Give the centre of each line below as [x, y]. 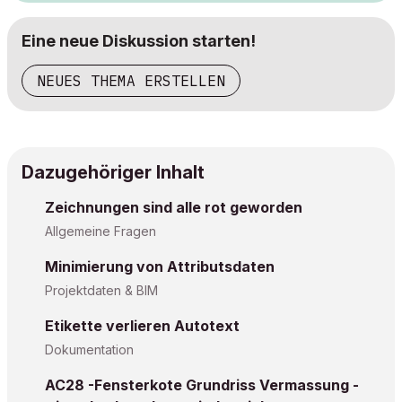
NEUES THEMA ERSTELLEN [131, 81]
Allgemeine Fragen [100, 231]
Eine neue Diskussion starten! [139, 41]
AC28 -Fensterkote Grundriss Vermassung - [202, 385]
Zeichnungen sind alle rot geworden [174, 207]
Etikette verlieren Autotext [142, 326]
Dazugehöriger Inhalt [113, 172]
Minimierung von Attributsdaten [160, 267]
